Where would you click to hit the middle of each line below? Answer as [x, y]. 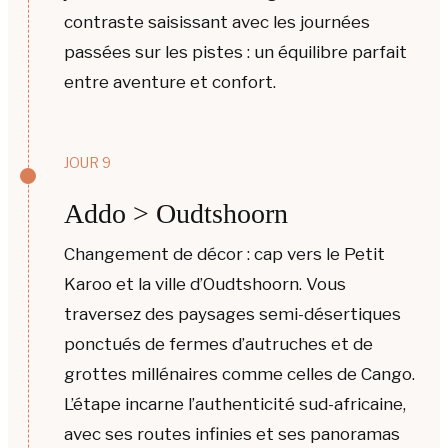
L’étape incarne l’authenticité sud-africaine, [235, 404]
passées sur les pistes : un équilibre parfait [235, 51]
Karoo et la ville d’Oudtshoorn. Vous [205, 284]
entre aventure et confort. [170, 81]
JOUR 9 [87, 163]
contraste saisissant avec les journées [217, 21]
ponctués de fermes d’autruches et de [218, 344]
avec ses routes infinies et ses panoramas [232, 434]
